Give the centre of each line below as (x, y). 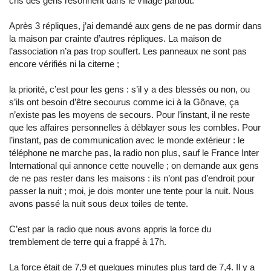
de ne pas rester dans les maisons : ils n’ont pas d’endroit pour (132, 178)
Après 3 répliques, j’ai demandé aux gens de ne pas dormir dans (135, 26)
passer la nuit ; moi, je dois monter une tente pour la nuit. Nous (132, 191)
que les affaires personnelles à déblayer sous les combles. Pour (135, 127)
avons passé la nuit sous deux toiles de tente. (100, 204)
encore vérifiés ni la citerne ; (65, 64)
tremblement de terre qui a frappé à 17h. (88, 242)
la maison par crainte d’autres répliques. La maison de (115, 38)
